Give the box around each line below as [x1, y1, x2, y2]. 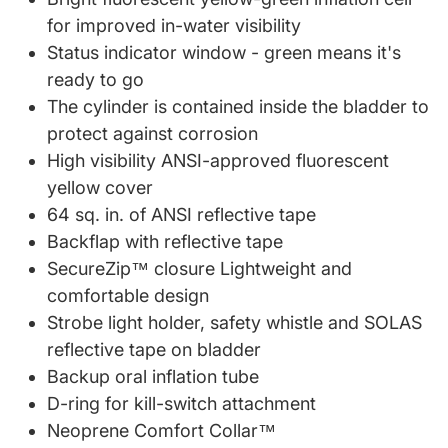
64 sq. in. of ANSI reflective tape [47, 203, 316, 225]
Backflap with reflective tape [47, 230, 283, 252]
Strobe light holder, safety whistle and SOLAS [47, 311, 422, 333]
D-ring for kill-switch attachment [47, 392, 316, 414]
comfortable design [47, 284, 209, 306]
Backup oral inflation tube [47, 365, 259, 387]
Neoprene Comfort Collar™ [47, 419, 276, 441]
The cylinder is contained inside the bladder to [47, 95, 429, 117]
